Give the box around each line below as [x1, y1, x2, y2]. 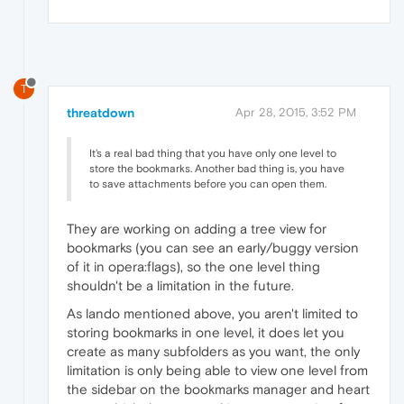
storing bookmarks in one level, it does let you [67, 324, 344, 340]
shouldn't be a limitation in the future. [67, 277, 294, 293]
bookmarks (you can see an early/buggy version [67, 239, 359, 255]
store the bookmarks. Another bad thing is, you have [89, 161, 344, 175]
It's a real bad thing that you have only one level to [89, 146, 336, 160]
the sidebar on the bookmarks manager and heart [67, 381, 370, 397]
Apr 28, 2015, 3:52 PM [235, 105, 356, 119]
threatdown [67, 105, 134, 120]
